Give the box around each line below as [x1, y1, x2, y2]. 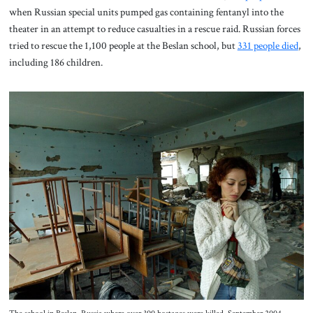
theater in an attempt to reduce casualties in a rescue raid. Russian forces [8, 21, 300, 36]
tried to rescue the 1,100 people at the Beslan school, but [8, 38, 238, 52]
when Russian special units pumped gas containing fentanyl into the [8, 4, 284, 19]
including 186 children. [8, 54, 103, 69]
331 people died [237, 38, 298, 52]
